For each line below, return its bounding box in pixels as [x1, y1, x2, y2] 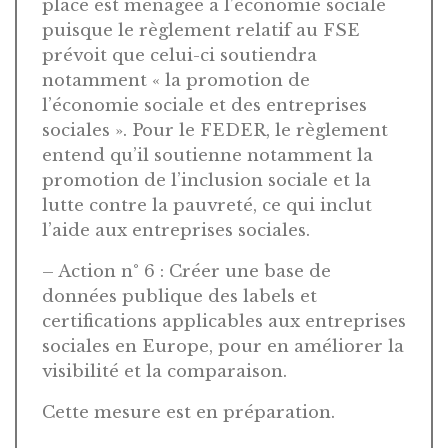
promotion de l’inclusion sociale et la [42, 169, 371, 191]
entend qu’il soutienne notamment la [42, 144, 373, 166]
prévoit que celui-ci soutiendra [42, 44, 317, 66]
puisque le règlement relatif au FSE [42, 19, 360, 41]
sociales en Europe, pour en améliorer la [42, 335, 404, 357]
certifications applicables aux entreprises [42, 310, 406, 332]
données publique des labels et [42, 285, 317, 307]
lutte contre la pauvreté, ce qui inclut [42, 194, 372, 216]
